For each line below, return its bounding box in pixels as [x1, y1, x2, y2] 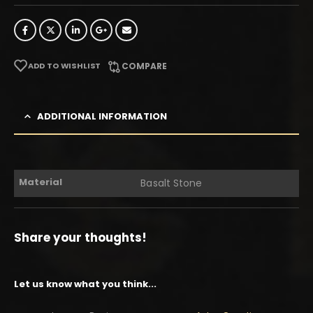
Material [19, 175, 63, 189]
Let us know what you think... [14, 277, 156, 291]
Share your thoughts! [14, 229, 147, 247]
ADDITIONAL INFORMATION [37, 110, 167, 124]
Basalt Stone [140, 176, 203, 191]
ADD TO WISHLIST [27, 60, 101, 72]
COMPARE [122, 60, 168, 73]
